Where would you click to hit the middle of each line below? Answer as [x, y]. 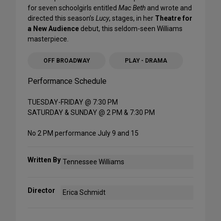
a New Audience [54, 29]
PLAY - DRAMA [146, 61]
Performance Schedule [67, 81]
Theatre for [174, 18]
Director [41, 191]
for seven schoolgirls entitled [73, 8]
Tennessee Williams [94, 162]
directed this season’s [62, 18]
